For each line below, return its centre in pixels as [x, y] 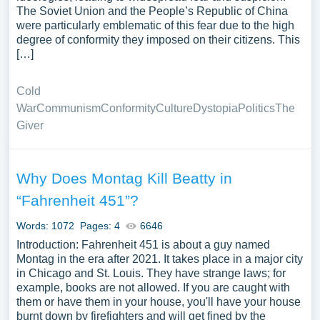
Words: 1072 [45, 226]
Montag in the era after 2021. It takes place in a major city [159, 259]
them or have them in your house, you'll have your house [158, 302]
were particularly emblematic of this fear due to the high [155, 25]
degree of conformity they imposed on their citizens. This [158, 40]
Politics [256, 108]
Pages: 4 [100, 226]
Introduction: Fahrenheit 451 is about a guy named [143, 245]
